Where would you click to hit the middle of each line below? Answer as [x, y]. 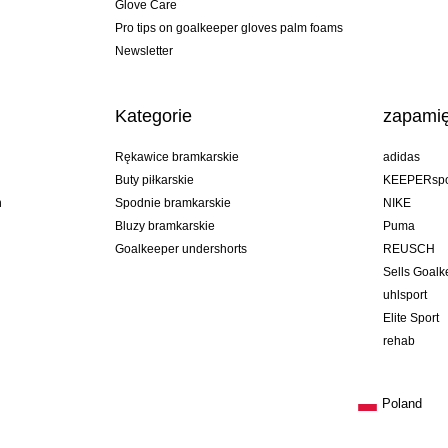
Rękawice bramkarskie [176, 156]
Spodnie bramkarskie [172, 202]
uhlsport [405, 294]
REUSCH [409, 248]
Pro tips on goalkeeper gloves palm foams [228, 27]
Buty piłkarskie [154, 179]
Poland [402, 403]
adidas [402, 156]
